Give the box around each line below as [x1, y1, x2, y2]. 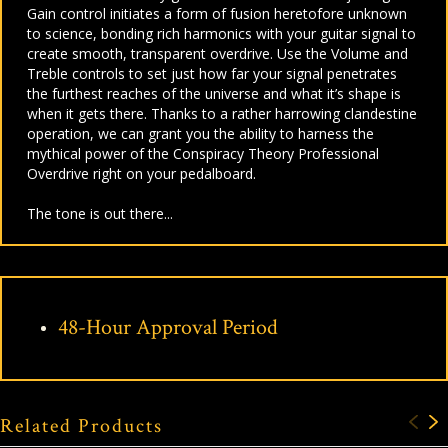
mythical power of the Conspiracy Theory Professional [27, 143, 379, 163]
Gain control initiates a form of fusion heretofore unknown [27, 3, 407, 23]
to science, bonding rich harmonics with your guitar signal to [27, 23, 416, 43]
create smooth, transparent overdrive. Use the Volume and [27, 43, 408, 63]
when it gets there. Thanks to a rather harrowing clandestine [27, 103, 417, 123]
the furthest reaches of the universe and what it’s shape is [27, 83, 401, 103]
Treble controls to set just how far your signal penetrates [27, 63, 397, 83]
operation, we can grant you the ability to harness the [27, 123, 374, 143]
